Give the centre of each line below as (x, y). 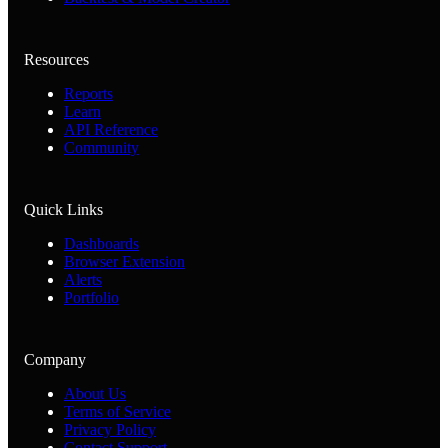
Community (101, 148)
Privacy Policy (110, 430)
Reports (88, 94)
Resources (56, 60)
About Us (95, 394)
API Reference (111, 130)
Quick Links (63, 210)
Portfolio (91, 298)
